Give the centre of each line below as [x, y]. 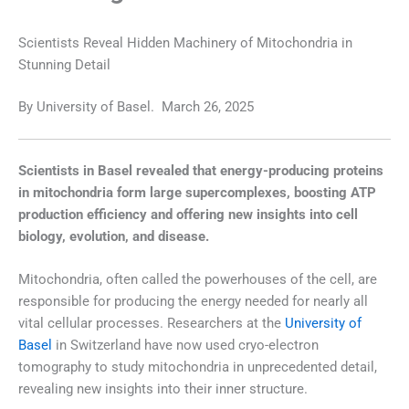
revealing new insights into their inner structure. [163, 389]
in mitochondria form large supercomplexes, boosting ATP [197, 193]
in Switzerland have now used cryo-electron [185, 346]
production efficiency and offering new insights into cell [188, 215]
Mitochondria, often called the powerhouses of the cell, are [198, 280]
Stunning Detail [64, 65]
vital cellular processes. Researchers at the [152, 324]
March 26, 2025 [208, 106]
